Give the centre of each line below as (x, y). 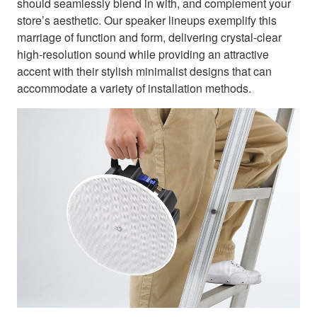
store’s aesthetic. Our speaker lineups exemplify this (147, 20)
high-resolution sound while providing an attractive (143, 54)
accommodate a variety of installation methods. (134, 88)
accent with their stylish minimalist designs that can (144, 71)
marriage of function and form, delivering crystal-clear (149, 37)
